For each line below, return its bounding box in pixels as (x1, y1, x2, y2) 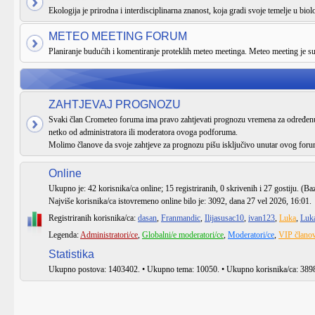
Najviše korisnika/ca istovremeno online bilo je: (49, 196, 208, 206)
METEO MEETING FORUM (49, 30, 187, 42)
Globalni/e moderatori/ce (142, 230, 224, 240)
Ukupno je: (49, 184, 88, 193)
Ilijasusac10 (205, 213, 244, 223)
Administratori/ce (80, 230, 138, 240)
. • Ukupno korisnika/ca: (217, 264, 300, 274)
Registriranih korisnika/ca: (49, 213, 138, 223)
